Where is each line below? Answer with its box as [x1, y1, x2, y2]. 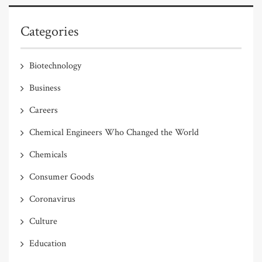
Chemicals [29, 148, 67, 161]
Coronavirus [29, 192, 75, 205]
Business [29, 81, 61, 94]
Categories [20, 22, 78, 40]
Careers [29, 104, 58, 116]
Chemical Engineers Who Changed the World [29, 126, 199, 139]
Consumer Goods [29, 170, 94, 183]
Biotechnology [29, 59, 81, 72]
